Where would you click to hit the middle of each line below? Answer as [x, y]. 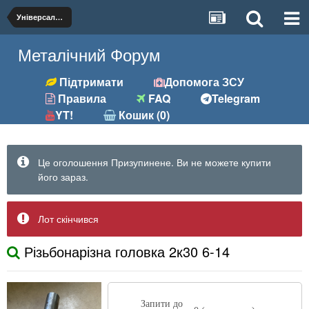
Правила [81, 98]
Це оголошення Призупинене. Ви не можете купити [154, 162]
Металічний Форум [90, 54]
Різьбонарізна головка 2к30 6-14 [125, 251]
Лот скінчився [68, 219]
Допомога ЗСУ [205, 82]
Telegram [236, 98]
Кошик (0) [143, 115]
